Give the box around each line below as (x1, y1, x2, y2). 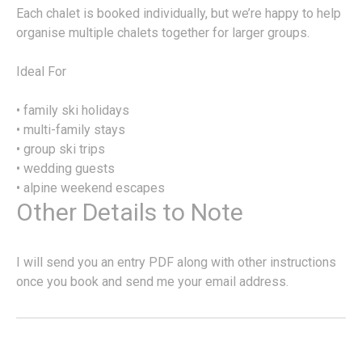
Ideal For (16, 64, 66, 80)
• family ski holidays (16, 103, 129, 119)
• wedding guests (16, 161, 115, 177)
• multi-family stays (16, 122, 125, 138)
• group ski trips (16, 141, 105, 158)
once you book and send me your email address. (16, 274, 288, 290)
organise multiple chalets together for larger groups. (16, 25, 309, 41)
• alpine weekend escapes (16, 180, 165, 196)
